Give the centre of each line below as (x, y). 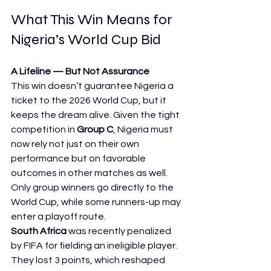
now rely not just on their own (76, 144)
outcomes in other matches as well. (89, 173)
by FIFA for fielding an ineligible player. (95, 246)
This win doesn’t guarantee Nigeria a (93, 86)
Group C (95, 129)
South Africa (39, 231)
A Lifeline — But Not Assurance (80, 71)
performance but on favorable (79, 158)
